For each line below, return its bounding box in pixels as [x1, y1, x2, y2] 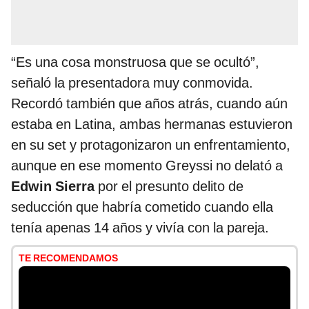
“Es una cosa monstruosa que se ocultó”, [11, 54, 259, 71]
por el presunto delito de [94, 178, 243, 195]
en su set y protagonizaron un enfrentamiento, [11, 137, 290, 154]
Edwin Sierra [11, 178, 94, 195]
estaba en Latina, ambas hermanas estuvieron [11, 116, 292, 133]
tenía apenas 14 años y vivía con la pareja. [11, 219, 269, 237]
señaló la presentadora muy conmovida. [11, 74, 253, 92]
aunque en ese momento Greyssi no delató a [11, 157, 283, 175]
